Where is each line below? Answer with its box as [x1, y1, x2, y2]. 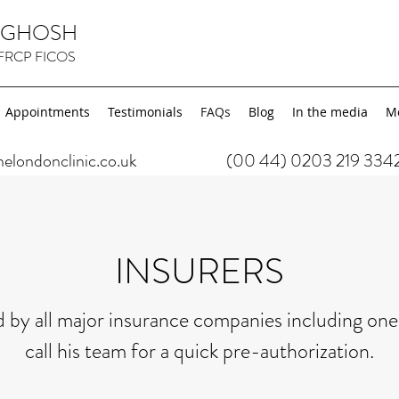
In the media [292, 103, 368, 120]
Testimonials [108, 103, 183, 120]
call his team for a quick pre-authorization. [25, 336, 374, 366]
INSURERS [115, 246, 284, 297]
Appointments [5, 103, 90, 120]
